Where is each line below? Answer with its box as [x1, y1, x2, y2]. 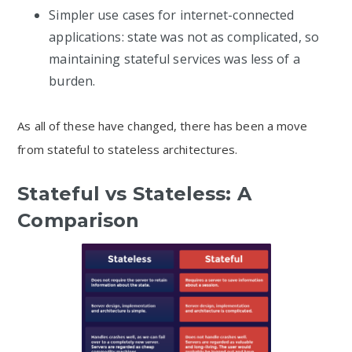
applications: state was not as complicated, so [49, 28, 319, 46]
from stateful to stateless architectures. [17, 141, 238, 157]
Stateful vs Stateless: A [17, 182, 251, 205]
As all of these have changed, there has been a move [17, 118, 308, 134]
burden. [49, 72, 96, 90]
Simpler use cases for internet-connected [49, 6, 295, 24]
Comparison [17, 209, 140, 232]
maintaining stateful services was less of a [49, 50, 300, 68]
